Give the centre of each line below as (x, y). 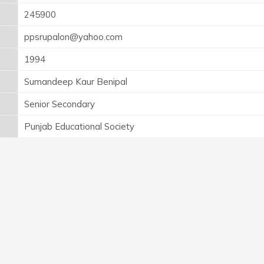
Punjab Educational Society (79, 126)
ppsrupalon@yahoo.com (73, 37)
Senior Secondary (60, 104)
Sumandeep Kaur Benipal (76, 81)
